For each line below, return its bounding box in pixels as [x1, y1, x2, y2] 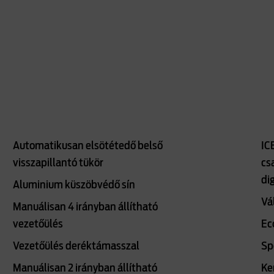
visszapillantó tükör [13, 158, 104, 169]
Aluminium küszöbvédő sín [13, 180, 136, 191]
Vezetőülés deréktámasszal [13, 241, 140, 252]
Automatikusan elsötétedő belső [13, 141, 163, 152]
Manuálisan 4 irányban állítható [13, 202, 158, 213]
